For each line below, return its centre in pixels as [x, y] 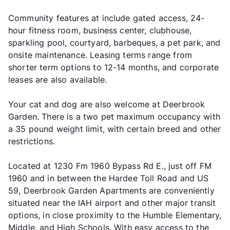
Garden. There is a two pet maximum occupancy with [114, 116]
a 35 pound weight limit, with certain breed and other [115, 129]
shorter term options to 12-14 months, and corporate [114, 67]
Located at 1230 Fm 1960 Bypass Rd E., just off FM [110, 166]
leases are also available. [58, 79]
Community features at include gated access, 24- [107, 18]
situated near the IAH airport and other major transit [112, 203]
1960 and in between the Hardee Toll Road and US [109, 178]
